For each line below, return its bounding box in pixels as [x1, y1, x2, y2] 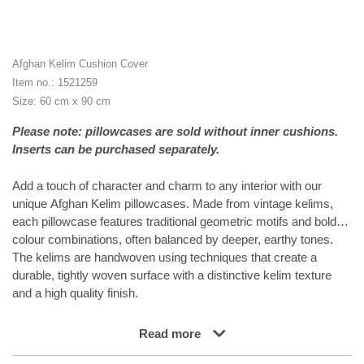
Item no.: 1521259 [12, 76, 97, 89]
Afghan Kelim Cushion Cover [12, 58, 148, 71]
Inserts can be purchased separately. [12, 142, 219, 157]
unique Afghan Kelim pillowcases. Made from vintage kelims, [12, 196, 333, 210]
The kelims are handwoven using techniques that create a [12, 250, 317, 265]
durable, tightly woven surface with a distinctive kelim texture [12, 268, 331, 283]
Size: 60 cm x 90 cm [12, 95, 110, 108]
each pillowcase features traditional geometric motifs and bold [12, 214, 336, 228]
